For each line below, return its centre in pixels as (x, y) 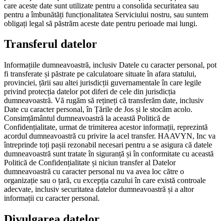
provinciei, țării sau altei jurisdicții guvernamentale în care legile (103, 83)
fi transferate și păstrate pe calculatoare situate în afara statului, (100, 74)
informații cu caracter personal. (52, 198)
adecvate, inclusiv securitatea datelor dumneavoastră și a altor (99, 189)
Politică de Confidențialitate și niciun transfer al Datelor (90, 163)
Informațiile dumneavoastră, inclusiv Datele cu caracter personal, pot (110, 65)
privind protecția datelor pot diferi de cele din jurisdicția (90, 92)
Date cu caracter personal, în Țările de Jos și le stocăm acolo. (98, 110)
